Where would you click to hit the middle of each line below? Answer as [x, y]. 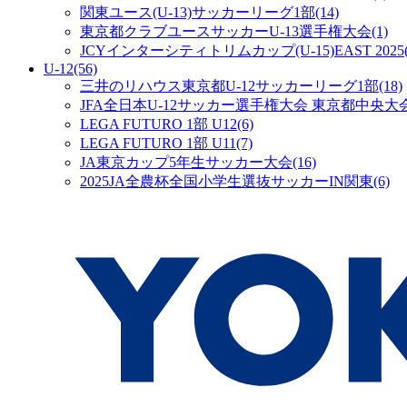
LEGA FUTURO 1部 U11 [158, 143]
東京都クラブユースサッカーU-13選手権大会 [226, 31]
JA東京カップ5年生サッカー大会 [186, 162]
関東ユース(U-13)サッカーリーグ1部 [198, 12]
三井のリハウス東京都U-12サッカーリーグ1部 [229, 85]
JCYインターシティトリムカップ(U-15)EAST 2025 [242, 50]
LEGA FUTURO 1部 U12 [159, 124]
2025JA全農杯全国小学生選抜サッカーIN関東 [227, 181]
